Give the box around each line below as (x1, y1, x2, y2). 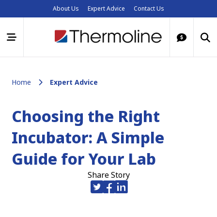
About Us (53, 4, 79, 13)
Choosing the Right (12, 106, 160, 126)
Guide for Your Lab (12, 148, 156, 169)
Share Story (87, 170, 130, 180)
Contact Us (134, 4, 164, 13)
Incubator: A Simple (12, 127, 164, 148)
